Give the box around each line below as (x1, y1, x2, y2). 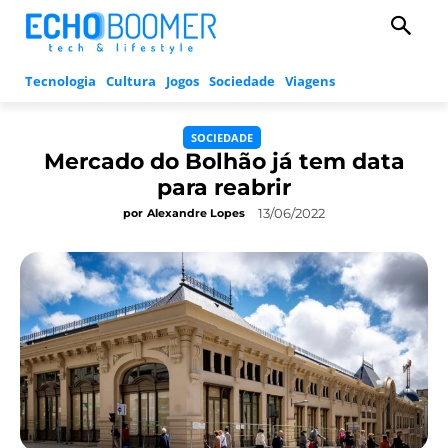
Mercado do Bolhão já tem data (43, 148, 405, 176)
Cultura (106, 72, 156, 91)
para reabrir (157, 174, 291, 202)
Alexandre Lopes (147, 206, 245, 221)
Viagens (285, 72, 335, 91)
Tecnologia (25, 72, 96, 91)
